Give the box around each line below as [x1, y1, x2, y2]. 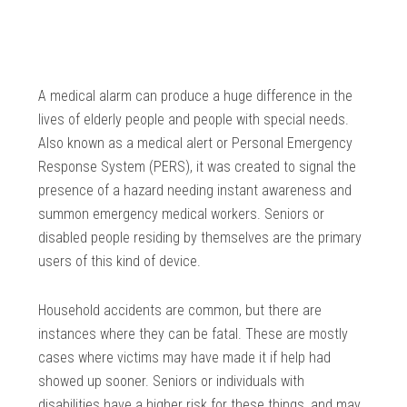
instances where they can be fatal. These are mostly [38, 325, 349, 343]
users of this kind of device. [38, 253, 202, 271]
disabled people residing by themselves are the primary [38, 229, 362, 247]
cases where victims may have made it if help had [38, 349, 332, 367]
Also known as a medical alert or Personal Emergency [38, 134, 353, 153]
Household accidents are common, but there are [38, 302, 323, 320]
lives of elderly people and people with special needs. [38, 111, 350, 129]
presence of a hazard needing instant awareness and [38, 182, 352, 200]
